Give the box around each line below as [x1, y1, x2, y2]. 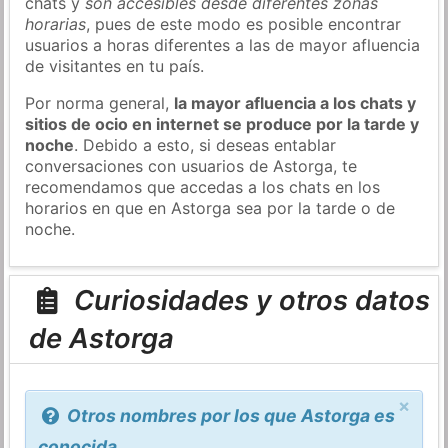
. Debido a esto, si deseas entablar [74, 134, 337, 155]
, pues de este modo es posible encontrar [86, 13, 402, 34]
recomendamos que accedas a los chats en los [25, 176, 381, 197]
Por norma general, [25, 92, 175, 113]
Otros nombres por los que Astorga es [62, 405, 395, 427]
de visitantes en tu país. [25, 55, 205, 76]
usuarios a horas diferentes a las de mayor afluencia [25, 34, 421, 55]
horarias [25, 13, 87, 34]
